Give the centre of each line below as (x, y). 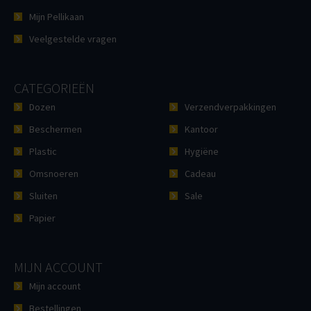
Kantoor (202, 129)
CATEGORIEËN (54, 88)
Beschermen (56, 129)
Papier (42, 218)
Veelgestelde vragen (73, 39)
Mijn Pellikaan (57, 17)
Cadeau (201, 174)
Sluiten (43, 196)
